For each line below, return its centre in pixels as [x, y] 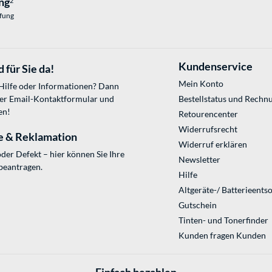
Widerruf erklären [212, 144]
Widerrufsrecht [208, 129]
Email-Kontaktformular [53, 99]
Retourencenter [208, 114]
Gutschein [197, 205]
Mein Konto [201, 84]
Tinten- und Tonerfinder [223, 220]
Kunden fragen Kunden [222, 236]
